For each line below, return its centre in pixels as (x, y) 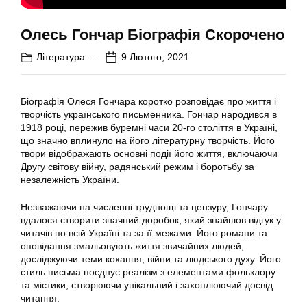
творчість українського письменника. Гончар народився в (149, 115)
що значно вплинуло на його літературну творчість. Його (148, 141)
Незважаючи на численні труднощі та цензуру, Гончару (144, 207)
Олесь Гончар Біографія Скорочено (152, 35)
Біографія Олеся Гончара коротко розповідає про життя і (148, 102)
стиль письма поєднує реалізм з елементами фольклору (148, 272)
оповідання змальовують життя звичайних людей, (132, 246)
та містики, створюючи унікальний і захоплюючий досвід (147, 285)
